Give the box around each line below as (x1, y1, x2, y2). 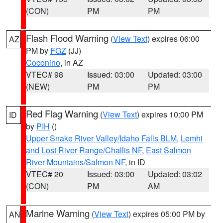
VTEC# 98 (26, 69, 63, 80)
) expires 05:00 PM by (128, 208, 205, 220)
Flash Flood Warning (26, 31, 109, 44)
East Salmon (146, 144, 191, 156)
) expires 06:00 (147, 33, 200, 44)
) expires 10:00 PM (137, 109, 203, 120)
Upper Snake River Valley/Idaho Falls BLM (26, 132, 177, 144)
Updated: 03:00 (148, 69, 203, 80)
